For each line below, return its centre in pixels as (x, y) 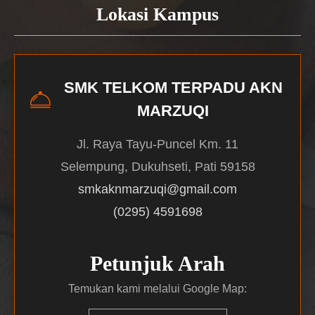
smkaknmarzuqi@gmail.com (157, 189)
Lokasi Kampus (157, 15)
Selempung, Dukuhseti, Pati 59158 (157, 167)
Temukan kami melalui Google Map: (157, 289)
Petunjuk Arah (157, 264)
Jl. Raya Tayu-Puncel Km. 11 (157, 144)
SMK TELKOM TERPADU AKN (173, 88)
